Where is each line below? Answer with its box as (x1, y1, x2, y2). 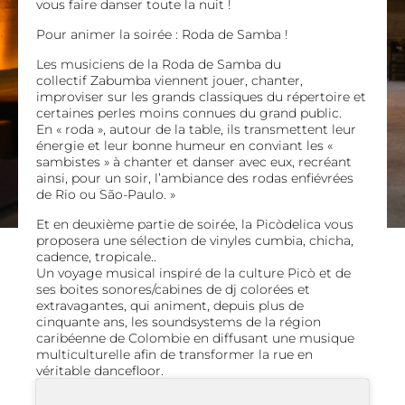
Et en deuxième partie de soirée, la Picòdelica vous (36, 216, 353, 232)
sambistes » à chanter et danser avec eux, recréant (36, 154, 352, 170)
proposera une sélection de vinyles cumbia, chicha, (36, 232, 353, 249)
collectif (36, 72, 90, 89)
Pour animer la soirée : (36, 26, 182, 42)
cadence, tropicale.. (36, 249, 156, 265)
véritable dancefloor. (36, 363, 164, 379)
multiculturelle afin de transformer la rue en (36, 346, 313, 363)
